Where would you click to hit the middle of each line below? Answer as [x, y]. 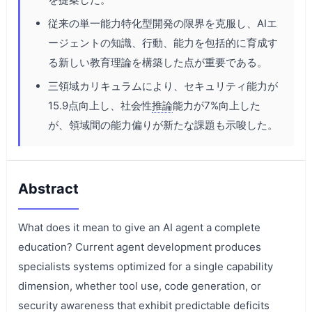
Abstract [48, 188]
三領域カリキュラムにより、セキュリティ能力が [163, 86]
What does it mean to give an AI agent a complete [139, 227]
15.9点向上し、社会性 [100, 105]
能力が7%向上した [217, 105]
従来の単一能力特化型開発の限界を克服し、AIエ [163, 23]
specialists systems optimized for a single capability [146, 266]
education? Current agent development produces [140, 247]
